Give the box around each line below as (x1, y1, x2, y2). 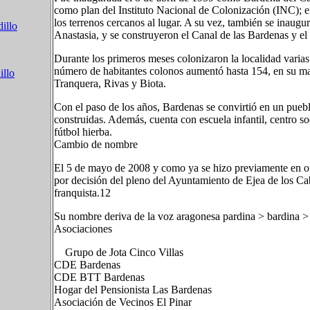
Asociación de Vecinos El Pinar (54, 296, 192, 308)
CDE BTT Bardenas (54, 271, 145, 283)
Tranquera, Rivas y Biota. (54, 77, 166, 89)
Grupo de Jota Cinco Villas (54, 246, 183, 258)
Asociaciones (54, 223, 112, 235)
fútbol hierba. (54, 126, 112, 138)
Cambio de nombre (54, 138, 138, 150)
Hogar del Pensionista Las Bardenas (54, 284, 212, 295)
